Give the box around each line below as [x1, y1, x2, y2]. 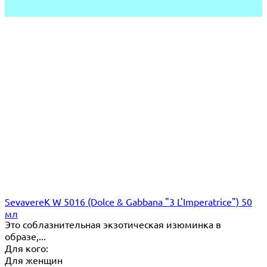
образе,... [5, 229, 46, 242]
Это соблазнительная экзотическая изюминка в [5, 218, 221, 230]
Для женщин [5, 253, 63, 266]
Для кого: [5, 241, 48, 254]
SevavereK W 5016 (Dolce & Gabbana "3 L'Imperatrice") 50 [5, 195, 252, 207]
